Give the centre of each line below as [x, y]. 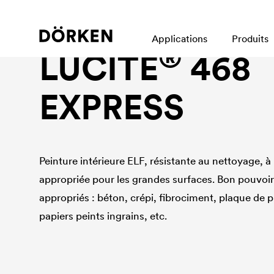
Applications [180, 39]
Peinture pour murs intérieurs [104, 32]
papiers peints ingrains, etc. [103, 216]
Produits [250, 39]
